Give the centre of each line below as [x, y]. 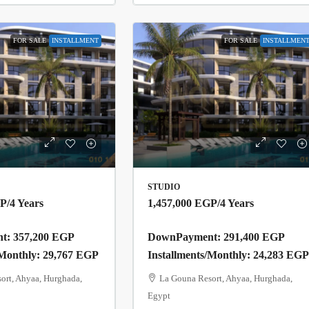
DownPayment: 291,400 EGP [216, 237]
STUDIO [164, 187]
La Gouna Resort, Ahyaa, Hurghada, [226, 278]
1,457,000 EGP [183, 203]
